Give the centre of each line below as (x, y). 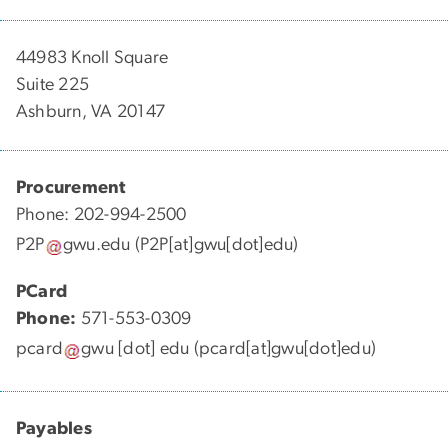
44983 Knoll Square (92, 57)
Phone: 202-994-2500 (101, 214)
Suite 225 (53, 84)
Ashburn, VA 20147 (91, 111)
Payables (54, 428)
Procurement (71, 187)
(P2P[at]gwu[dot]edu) (214, 245)
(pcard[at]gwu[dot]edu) (283, 349)
